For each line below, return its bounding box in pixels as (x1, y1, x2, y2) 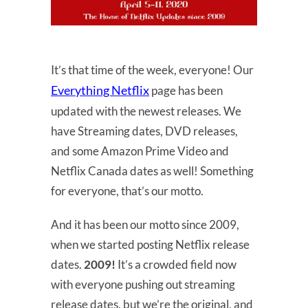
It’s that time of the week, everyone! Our (51, 62, 254, 77)
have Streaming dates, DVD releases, (51, 123, 238, 138)
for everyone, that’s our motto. (51, 183, 203, 198)
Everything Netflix (51, 82, 149, 98)
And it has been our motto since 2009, (51, 217, 239, 232)
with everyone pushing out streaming (51, 276, 235, 291)
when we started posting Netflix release (51, 236, 250, 252)
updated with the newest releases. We (51, 103, 241, 118)
